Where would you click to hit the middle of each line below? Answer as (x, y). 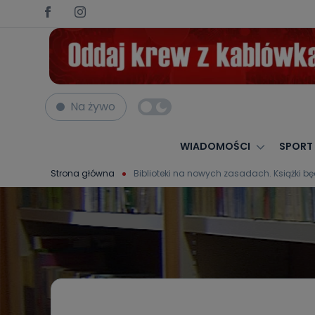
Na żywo (93, 107)
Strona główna (83, 173)
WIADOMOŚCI (215, 146)
